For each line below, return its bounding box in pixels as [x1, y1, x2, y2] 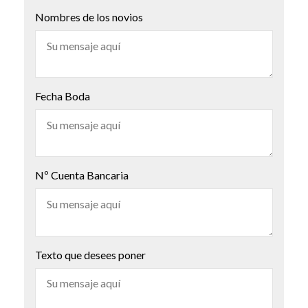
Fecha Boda [35, 89, 90, 103]
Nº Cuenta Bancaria [35, 168, 129, 182]
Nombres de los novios [35, 10, 143, 23]
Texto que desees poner [35, 247, 146, 261]
